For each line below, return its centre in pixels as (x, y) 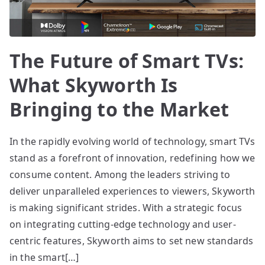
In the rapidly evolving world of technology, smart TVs (132, 141)
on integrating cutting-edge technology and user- (123, 224)
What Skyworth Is (94, 85)
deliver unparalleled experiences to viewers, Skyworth (132, 191)
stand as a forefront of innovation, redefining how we (132, 158)
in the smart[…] (44, 257)
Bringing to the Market (119, 109)
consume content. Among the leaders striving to (120, 174)
